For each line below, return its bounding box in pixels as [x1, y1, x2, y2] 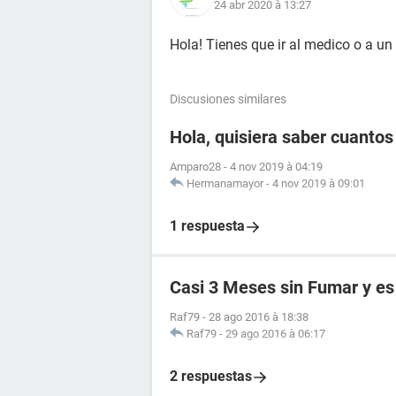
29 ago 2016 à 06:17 [225, 327, 325, 340]
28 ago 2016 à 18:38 [209, 310, 308, 324]
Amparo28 [170, 160, 221, 173]
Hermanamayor [187, 177, 263, 190]
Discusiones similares [170, 92, 286, 106]
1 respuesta [170, 217, 245, 234]
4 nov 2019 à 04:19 [230, 160, 323, 173]
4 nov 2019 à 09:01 [272, 177, 365, 190]
